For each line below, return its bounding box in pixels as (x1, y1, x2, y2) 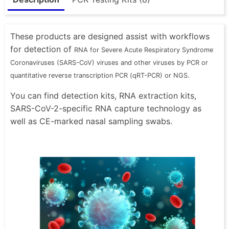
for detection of (10, 44, 74, 55)
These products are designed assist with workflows (10, 31, 210, 42)
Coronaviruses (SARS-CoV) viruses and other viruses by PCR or (10, 59, 208, 67)
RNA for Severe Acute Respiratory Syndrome (74, 46, 213, 54)
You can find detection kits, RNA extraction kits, (10, 90, 196, 101)
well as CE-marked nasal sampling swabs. (10, 116, 172, 127)
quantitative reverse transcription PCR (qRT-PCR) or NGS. (10, 72, 190, 80)
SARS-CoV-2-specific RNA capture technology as (10, 103, 201, 114)
